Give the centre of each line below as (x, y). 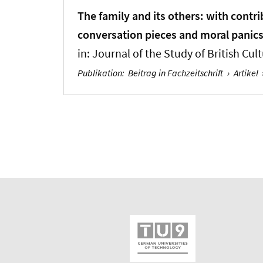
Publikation (100, 73)
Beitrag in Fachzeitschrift (176, 73)
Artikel (246, 73)
